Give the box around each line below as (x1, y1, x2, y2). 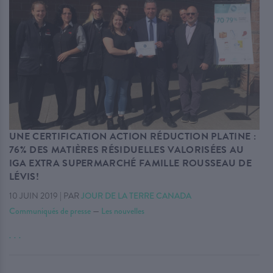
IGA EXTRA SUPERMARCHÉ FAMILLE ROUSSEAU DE (9, 155, 252, 171)
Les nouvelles (101, 204, 144, 217)
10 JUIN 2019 (9, 189, 58, 202)
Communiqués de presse (9, 204, 91, 217)
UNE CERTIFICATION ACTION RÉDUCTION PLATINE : (9, 129, 257, 144)
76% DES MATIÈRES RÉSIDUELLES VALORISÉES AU (9, 142, 244, 157)
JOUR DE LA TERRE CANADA (81, 189, 191, 202)
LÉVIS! (9, 169, 39, 184)
